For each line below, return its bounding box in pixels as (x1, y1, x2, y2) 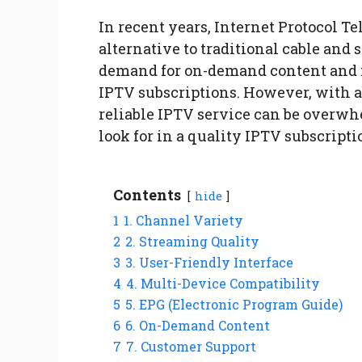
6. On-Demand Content (125, 317, 270, 335)
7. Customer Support (126, 338, 256, 356)
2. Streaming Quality (125, 233, 259, 250)
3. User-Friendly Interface (125, 254, 293, 271)
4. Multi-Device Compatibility (126, 275, 320, 293)
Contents (113, 185, 181, 205)
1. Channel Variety (124, 212, 243, 229)
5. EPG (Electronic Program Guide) (125, 296, 343, 314)
